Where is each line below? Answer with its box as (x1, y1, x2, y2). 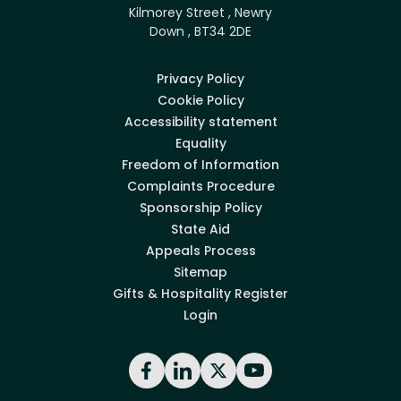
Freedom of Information (122, 155, 279, 174)
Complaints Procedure (126, 176, 275, 195)
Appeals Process (145, 241, 256, 260)
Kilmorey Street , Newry (129, 3, 272, 21)
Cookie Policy (157, 90, 244, 109)
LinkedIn (181, 369, 238, 389)
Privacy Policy (157, 69, 244, 88)
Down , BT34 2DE (149, 21, 252, 40)
